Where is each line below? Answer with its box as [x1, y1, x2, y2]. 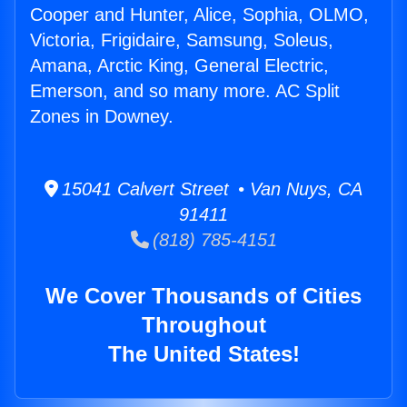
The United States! [107, 342, 300, 367]
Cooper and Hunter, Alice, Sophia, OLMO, [30, 5, 369, 25]
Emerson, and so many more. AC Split [30, 81, 340, 102]
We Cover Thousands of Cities [45, 283, 362, 309]
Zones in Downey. [30, 106, 174, 127]
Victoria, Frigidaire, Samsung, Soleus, [30, 30, 333, 51]
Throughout [141, 313, 266, 338]
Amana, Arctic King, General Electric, [30, 55, 329, 76]
